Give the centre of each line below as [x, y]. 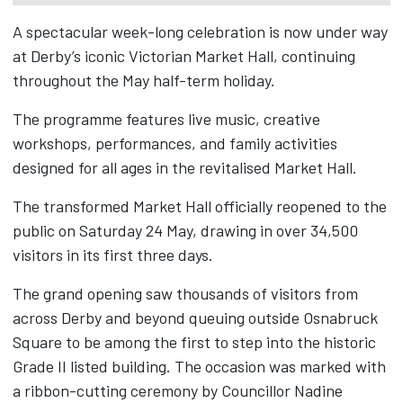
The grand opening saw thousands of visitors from [185, 293]
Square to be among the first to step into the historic [194, 341]
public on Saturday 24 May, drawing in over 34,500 [185, 230]
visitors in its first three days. [113, 254]
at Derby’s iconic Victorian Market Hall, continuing [184, 55]
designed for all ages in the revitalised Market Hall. [185, 167]
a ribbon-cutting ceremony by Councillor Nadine [178, 390]
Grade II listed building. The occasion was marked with [199, 366]
